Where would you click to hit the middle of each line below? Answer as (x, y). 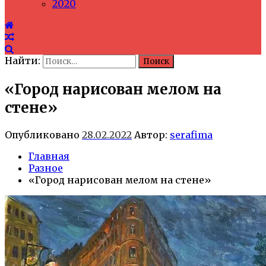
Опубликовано (43, 134)
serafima (191, 134)
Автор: (151, 134)
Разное (46, 168)
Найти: (23, 61)
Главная (49, 156)
